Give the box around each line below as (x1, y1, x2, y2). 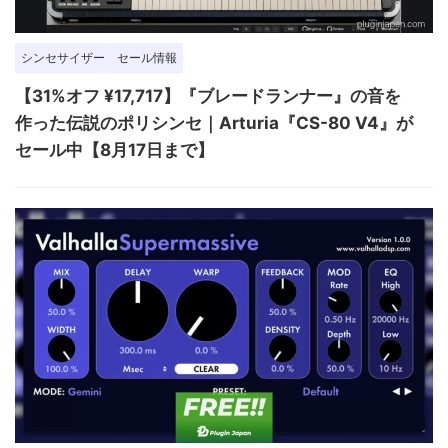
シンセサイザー (21, 50, 105, 66)
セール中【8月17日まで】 (15, 140, 214, 161)
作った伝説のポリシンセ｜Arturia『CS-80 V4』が (15, 113, 413, 134)
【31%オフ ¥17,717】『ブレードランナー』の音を (15, 86, 401, 107)
